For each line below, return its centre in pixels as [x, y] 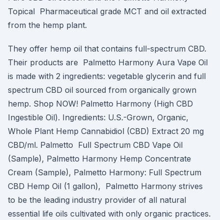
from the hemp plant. [47, 25]
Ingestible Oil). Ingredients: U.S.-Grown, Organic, [98, 117]
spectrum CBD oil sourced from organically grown [102, 90]
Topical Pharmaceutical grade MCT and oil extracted [107, 11]
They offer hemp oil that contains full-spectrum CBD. [107, 49]
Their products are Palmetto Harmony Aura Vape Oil [108, 62]
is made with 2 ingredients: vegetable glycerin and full [107, 76]
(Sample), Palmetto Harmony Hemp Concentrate [99, 159]
